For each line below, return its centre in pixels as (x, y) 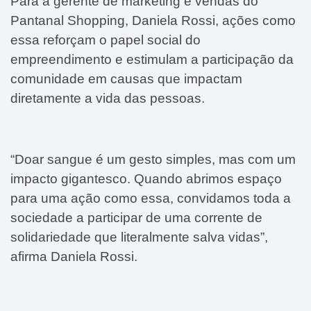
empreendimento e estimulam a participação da (152, 59)
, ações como (255, 20)
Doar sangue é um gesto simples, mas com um (155, 159)
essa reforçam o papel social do (106, 40)
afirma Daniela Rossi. (74, 256)
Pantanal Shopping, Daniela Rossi (113, 20)
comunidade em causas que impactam (126, 78)
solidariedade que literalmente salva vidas (135, 237)
